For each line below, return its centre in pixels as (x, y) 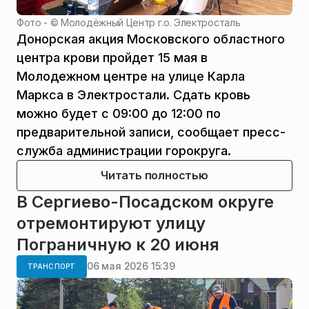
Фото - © (39, 22)
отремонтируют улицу (111, 223)
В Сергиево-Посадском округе (145, 201)
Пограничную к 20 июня (118, 244)
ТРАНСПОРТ (52, 266)
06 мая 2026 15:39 (131, 266)
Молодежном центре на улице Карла (131, 76)
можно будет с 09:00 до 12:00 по (119, 113)
